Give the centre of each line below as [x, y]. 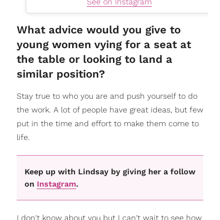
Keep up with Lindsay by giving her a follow [110, 171]
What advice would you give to [98, 30]
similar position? [61, 74]
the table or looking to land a [94, 59]
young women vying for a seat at [104, 45]
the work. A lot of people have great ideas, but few [110, 110]
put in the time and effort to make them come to [108, 124]
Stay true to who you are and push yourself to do [107, 96]
